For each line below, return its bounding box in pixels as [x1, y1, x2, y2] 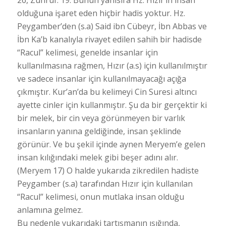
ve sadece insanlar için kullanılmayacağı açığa [17, 73, 186, 84]
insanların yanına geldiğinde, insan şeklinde [17, 125, 181, 137]
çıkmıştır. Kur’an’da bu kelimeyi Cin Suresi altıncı [17, 86, 197, 97]
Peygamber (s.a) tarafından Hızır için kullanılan [17, 178, 193, 189]
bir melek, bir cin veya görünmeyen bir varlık [17, 112, 185, 124]
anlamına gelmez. [17, 204, 83, 215]
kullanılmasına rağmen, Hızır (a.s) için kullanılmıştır [17, 60, 207, 71]
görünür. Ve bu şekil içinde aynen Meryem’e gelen [17, 138, 205, 150]
